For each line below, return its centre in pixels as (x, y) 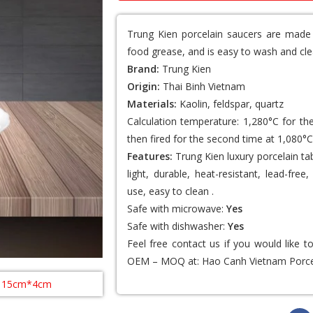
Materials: (152, 104)
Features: (150, 156)
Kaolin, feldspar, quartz (230, 104)
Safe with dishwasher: (177, 226)
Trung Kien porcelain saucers (194, 34)
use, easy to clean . (170, 191)
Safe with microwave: (176, 209)
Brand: (143, 69)
